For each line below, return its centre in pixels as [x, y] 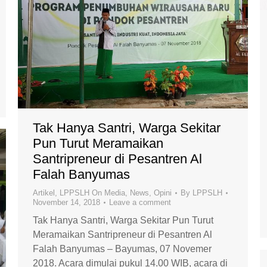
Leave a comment [140, 202]
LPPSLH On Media [92, 193]
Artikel [44, 193]
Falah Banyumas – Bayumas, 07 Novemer [122, 249]
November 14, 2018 [66, 202]
